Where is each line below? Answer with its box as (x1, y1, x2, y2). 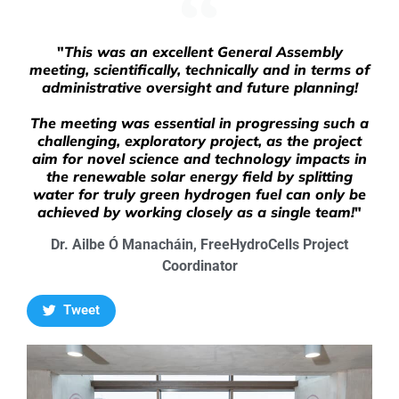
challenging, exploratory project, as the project (37, 131, 362, 150)
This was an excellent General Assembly (63, 42, 343, 61)
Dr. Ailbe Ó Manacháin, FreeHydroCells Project (51, 235, 348, 253)
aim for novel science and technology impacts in (32, 149, 367, 167)
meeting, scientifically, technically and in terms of (29, 60, 370, 78)
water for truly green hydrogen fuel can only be (33, 184, 366, 203)
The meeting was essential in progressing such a (30, 113, 369, 132)
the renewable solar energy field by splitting (46, 167, 353, 185)
